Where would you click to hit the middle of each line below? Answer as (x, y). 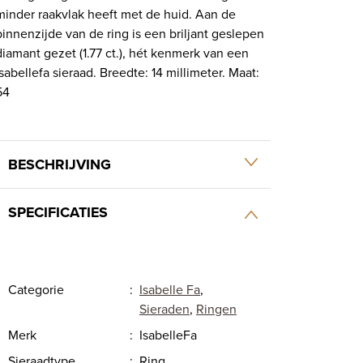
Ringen (216, 309)
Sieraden (164, 309)
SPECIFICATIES (58, 212)
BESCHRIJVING (60, 164)
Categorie (36, 289)
